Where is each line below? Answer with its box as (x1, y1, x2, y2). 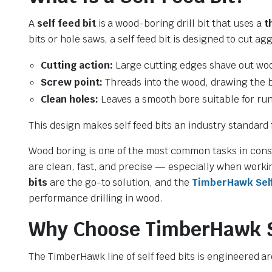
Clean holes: (41, 92, 98, 106)
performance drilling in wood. (29, 191, 163, 205)
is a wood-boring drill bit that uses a (95, 16, 265, 30)
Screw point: (41, 75, 103, 89)
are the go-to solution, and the (47, 175, 192, 189)
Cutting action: (41, 58, 113, 72)
